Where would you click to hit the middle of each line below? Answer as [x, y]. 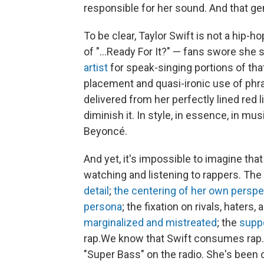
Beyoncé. [105, 131]
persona [103, 206]
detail [96, 190]
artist [96, 67]
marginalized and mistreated [150, 222]
